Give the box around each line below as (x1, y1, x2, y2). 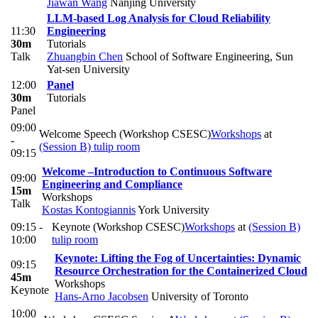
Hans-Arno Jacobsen (55, 290, 148, 303)
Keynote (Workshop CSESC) (52, 221, 185, 234)
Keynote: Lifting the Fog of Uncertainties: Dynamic (55, 252, 301, 265)
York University (136, 204, 209, 216)
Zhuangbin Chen (47, 50, 123, 63)
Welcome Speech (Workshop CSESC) (39, 128, 211, 141)
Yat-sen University (47, 63, 130, 76)
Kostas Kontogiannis (42, 204, 136, 216)
